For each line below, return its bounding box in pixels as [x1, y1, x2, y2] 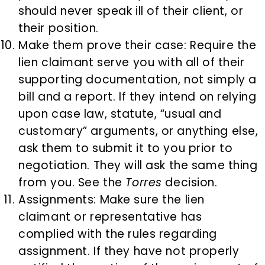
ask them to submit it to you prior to [18, 140, 233, 157]
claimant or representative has [18, 209, 202, 225]
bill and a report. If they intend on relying [18, 89, 257, 105]
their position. [18, 20, 99, 37]
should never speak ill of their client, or [18, 3, 244, 20]
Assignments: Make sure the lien [18, 192, 205, 208]
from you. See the [18, 174, 126, 191]
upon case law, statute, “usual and [18, 106, 222, 122]
